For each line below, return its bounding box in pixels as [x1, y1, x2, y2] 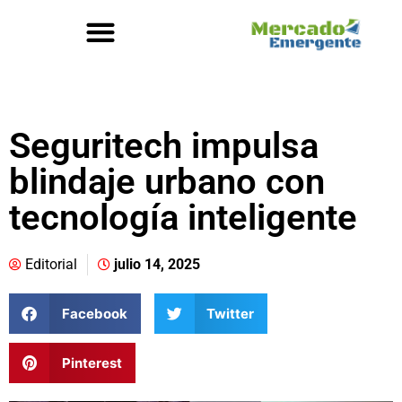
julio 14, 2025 [114, 256, 200, 273]
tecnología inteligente [9, 197, 357, 239]
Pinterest [61, 354, 122, 371]
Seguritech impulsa [9, 125, 319, 167]
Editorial [25, 256, 77, 273]
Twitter [206, 304, 254, 322]
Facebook [61, 304, 127, 322]
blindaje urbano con [9, 161, 325, 203]
